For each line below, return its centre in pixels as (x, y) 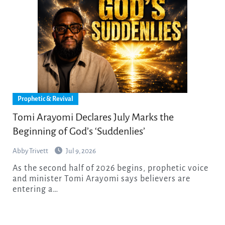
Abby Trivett (31, 151)
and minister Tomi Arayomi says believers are (101, 179)
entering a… (35, 190)
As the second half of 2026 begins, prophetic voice (15, 168)
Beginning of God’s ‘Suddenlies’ (79, 131)
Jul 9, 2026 (81, 151)
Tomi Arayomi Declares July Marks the (93, 117)
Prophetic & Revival (45, 99)
